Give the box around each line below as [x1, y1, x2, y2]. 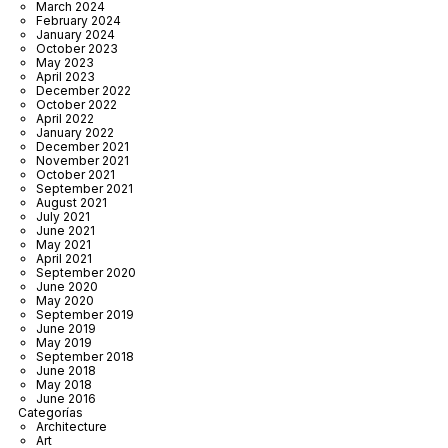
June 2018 [36, 362, 96, 378]
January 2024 [36, 26, 115, 42]
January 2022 [36, 124, 114, 140]
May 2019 [36, 334, 92, 350]
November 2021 [36, 152, 129, 168]
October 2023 [36, 40, 118, 56]
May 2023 [36, 54, 94, 70]
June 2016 [36, 390, 96, 406]
